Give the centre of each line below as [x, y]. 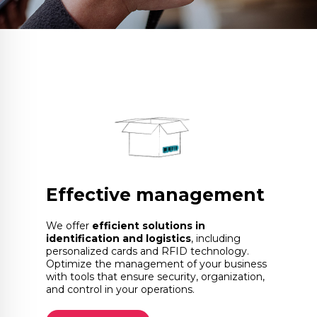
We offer [69, 225]
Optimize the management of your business [156, 264]
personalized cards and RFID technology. [148, 251]
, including [216, 238]
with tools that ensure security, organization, [155, 276]
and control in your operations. [120, 289]
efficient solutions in [149, 225]
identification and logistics [119, 238]
